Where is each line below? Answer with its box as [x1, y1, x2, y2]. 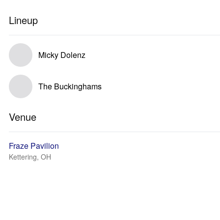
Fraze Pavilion [9, 140, 59, 151]
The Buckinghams [38, 81, 102, 92]
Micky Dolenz [38, 49, 85, 60]
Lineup [9, 13, 38, 27]
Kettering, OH [9, 152, 51, 162]
